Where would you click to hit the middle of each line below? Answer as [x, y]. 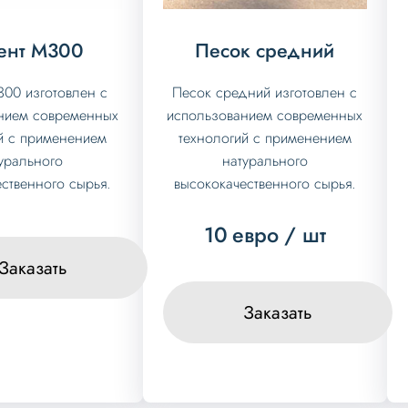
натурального [265, 160]
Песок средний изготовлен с [265, 92]
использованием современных [265, 115]
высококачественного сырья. [265, 183]
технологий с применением [265, 138]
